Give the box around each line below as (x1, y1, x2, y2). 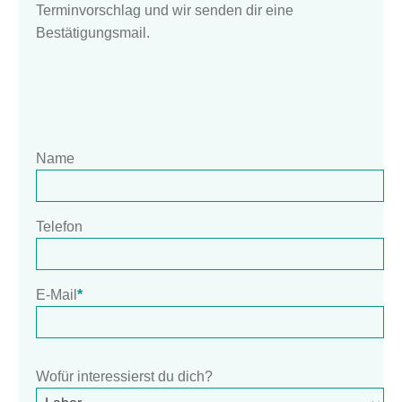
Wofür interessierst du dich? (36, 368, 213, 384)
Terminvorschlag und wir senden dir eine (36, 2, 293, 18)
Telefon (36, 218, 83, 234)
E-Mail (36, 286, 77, 302)
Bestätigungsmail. (36, 24, 150, 40)
